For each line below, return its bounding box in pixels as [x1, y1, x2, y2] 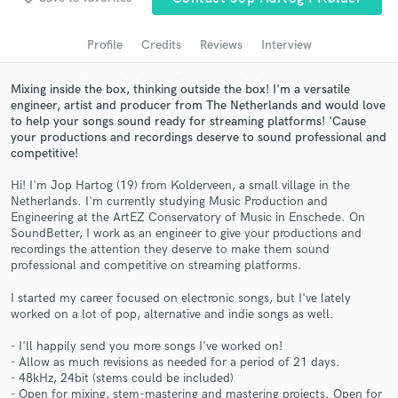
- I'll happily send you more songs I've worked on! [11, 338, 283, 354]
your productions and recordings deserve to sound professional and [11, 129, 386, 145]
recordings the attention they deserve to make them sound [11, 242, 330, 258]
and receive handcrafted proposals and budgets [76, 259, 322, 275]
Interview [260, 36, 312, 52]
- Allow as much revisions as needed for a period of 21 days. [11, 354, 340, 370]
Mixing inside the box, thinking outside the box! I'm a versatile [11, 81, 350, 97]
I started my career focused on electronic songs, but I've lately [11, 290, 351, 306]
